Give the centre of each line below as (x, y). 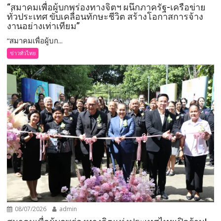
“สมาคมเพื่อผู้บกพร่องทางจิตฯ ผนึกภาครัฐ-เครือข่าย (107, 7)
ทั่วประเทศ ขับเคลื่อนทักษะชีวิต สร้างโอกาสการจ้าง (105, 16)
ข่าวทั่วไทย (23, 53)
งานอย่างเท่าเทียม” (44, 26)
